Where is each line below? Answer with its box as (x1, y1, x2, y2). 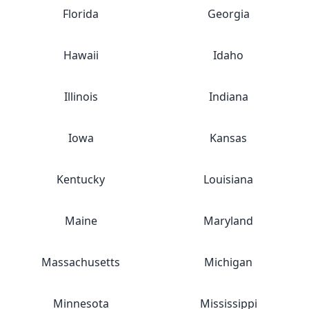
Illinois (63, 89, 98, 104)
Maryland (203, 213, 253, 228)
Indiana (208, 89, 248, 104)
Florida (63, 6, 99, 21)
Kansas (210, 130, 247, 146)
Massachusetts (41, 255, 120, 270)
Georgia (207, 6, 250, 21)
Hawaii (63, 48, 99, 63)
